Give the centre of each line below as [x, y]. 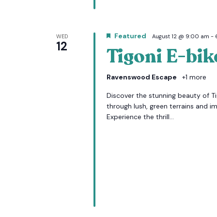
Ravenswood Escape [142, 77]
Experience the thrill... [140, 117]
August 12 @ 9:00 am [180, 36]
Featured [130, 36]
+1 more [193, 77]
